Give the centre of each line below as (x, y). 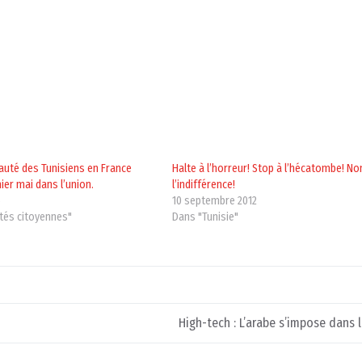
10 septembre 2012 (215, 201)
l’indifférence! (204, 185)
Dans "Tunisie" (206, 217)
